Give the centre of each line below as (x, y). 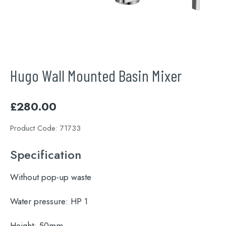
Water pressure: (39, 202)
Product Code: (35, 128)
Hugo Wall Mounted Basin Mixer (96, 75)
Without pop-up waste (51, 177)
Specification (46, 155)
